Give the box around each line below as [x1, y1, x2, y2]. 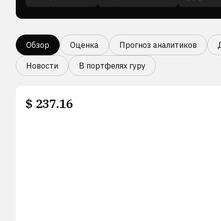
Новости [26, 61, 58, 71]
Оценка [70, 40, 99, 50]
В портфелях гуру [79, 61, 146, 71]
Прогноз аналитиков [119, 40, 197, 50]
